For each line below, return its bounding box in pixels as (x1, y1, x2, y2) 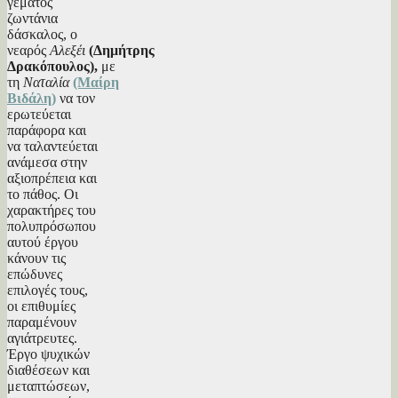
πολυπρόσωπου (7, 218, 96, 234)
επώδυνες (7, 266, 62, 282)
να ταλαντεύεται (7, 138, 98, 154)
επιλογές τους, (7, 282, 88, 298)
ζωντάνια (7, 10, 58, 26)
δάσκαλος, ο (7, 26, 77, 42)
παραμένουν (7, 314, 76, 330)
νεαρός (7, 42, 50, 58)
